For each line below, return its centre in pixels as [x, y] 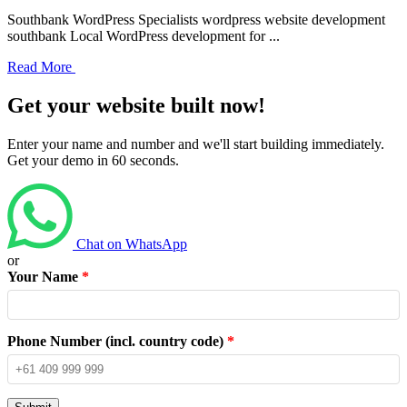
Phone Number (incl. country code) [117, 341]
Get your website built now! [136, 105]
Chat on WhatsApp [132, 243]
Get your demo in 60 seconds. [93, 160]
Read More [41, 66]
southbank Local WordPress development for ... [144, 35]
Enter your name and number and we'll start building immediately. [196, 144]
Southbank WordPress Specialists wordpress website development [196, 19]
